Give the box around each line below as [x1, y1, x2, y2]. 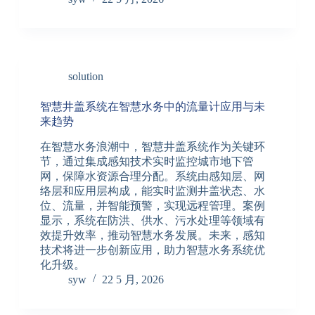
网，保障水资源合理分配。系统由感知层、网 [39, 169, 265, 182]
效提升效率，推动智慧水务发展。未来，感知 [39, 229, 265, 241]
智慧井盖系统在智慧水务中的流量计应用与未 [39, 100, 265, 112]
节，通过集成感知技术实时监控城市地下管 [39, 155, 254, 167]
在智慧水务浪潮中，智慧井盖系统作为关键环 [39, 140, 265, 153]
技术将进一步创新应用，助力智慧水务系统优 [39, 243, 265, 256]
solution [67, 70, 103, 82]
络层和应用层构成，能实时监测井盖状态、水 [39, 184, 265, 197]
